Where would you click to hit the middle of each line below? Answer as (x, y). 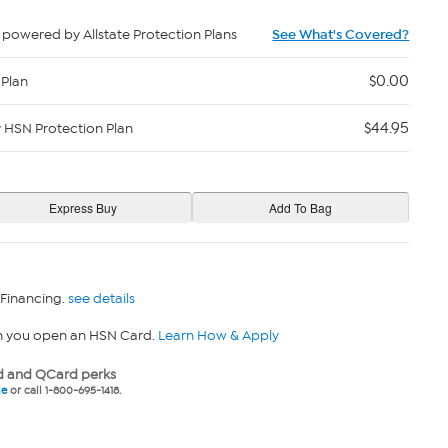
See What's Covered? (341, 34)
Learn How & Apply (218, 335)
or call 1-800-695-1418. (63, 390)
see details (101, 298)
